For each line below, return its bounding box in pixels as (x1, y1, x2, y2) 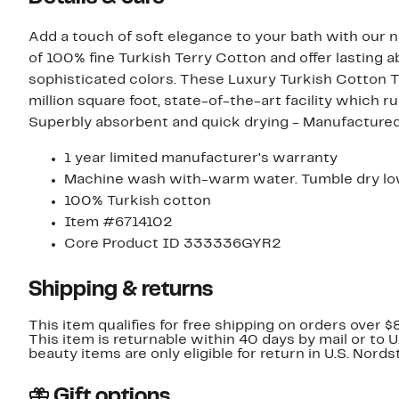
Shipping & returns (28, 281, 213, 301)
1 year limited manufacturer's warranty (64, 152, 338, 166)
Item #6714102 (64, 216, 173, 230)
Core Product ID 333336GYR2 (64, 238, 281, 251)
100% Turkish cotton (64, 195, 211, 208)
